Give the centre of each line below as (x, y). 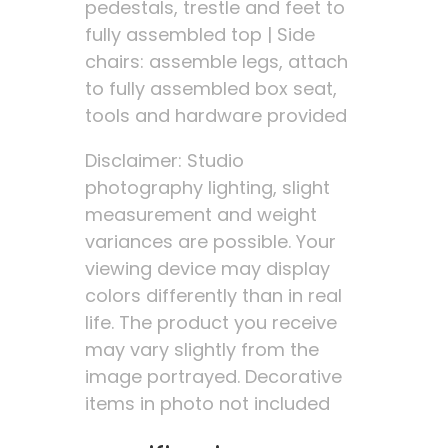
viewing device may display (207, 268)
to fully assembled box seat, (210, 88)
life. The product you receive (210, 322)
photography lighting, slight (207, 187)
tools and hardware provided (215, 115)
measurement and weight (200, 214)
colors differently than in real (213, 295)
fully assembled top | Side (199, 34)
